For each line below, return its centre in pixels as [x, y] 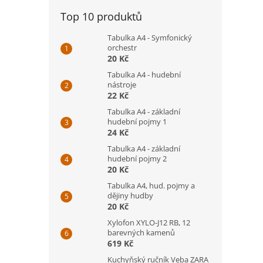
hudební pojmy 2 [137, 159]
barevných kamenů [141, 232]
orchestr [122, 48]
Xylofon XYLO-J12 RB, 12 [149, 222]
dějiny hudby [130, 195]
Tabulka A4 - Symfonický [150, 38]
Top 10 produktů [101, 16]
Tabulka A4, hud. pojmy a [151, 186]
